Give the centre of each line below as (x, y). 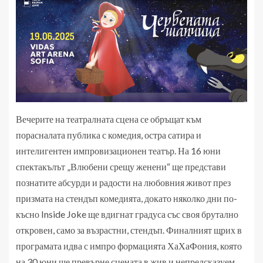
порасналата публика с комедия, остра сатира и (109, 134)
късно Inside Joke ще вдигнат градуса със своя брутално (127, 214)
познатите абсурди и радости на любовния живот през (123, 182)
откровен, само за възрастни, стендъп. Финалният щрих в (129, 230)
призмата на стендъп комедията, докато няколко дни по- (127, 198)
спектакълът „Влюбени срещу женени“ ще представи (121, 166)
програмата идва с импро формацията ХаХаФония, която (129, 245)
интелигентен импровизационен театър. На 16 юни (118, 150)
